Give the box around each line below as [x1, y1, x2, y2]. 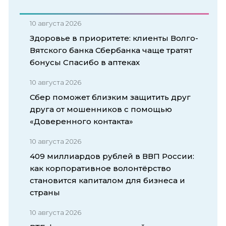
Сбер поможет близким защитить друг [30, 92, 191, 102]
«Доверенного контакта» [30, 116, 133, 126]
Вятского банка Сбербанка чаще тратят [30, 45, 192, 55]
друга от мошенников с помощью [30, 104, 172, 114]
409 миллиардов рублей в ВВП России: [30, 151, 194, 161]
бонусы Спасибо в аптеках [30, 57, 140, 67]
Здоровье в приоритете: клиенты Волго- [30, 33, 198, 43]
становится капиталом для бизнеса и [30, 175, 185, 185]
